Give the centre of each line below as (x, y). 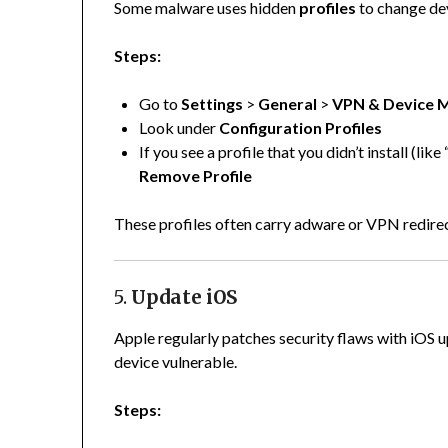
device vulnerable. (176, 362)
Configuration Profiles (301, 128)
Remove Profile (196, 176)
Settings (212, 104)
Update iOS (184, 298)
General (288, 104)
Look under (179, 128)
